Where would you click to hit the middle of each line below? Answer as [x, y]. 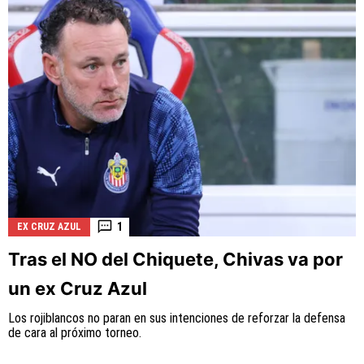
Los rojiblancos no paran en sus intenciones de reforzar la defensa [177, 318]
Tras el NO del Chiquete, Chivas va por [175, 259]
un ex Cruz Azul [78, 288]
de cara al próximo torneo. [75, 332]
